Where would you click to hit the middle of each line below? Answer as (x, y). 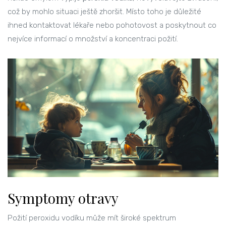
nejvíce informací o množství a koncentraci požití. (93, 39)
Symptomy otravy (63, 198)
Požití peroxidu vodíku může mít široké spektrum (92, 218)
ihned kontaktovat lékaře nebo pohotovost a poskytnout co (112, 25)
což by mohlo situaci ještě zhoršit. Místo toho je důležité (104, 12)
